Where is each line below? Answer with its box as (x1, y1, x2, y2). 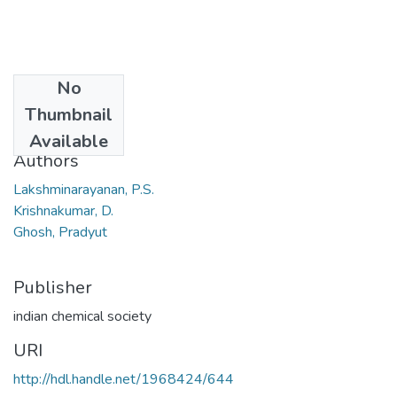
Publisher (13, 275, 92, 300)
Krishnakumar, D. (13, 200, 113, 221)
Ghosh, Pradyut (13, 222, 107, 242)
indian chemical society (13, 306, 152, 326)
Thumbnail (25, 102, 113, 127)
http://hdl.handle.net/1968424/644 (13, 369, 234, 389)
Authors (13, 148, 79, 173)
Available (29, 128, 108, 153)
